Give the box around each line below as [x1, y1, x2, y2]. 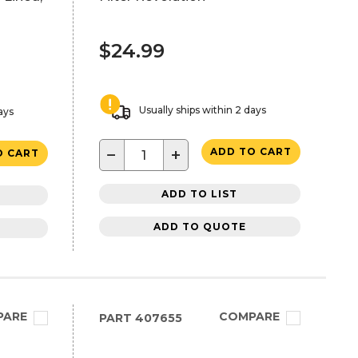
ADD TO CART [209, 145, 292, 157]
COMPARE [218, 309, 280, 324]
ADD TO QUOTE [153, 220, 246, 233]
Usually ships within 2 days [138, 104, 266, 116]
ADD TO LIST [161, 187, 238, 200]
